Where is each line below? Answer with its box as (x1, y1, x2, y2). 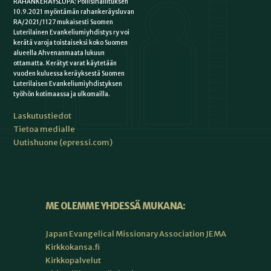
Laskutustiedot (13, 110, 72, 121)
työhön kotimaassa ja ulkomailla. (13, 90, 111, 98)
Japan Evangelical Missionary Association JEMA (45, 228, 226, 239)
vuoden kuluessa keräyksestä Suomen (13, 69, 125, 77)
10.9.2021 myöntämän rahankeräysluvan (13, 7, 135, 16)
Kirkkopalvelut (45, 255, 101, 266)
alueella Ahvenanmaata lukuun (13, 48, 105, 57)
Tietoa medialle (13, 123, 76, 134)
